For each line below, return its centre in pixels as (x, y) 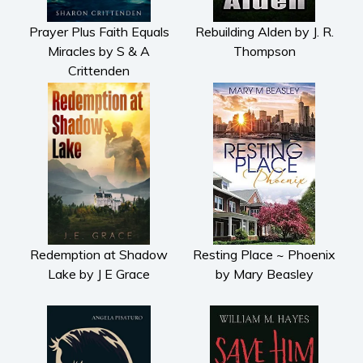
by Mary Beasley (264, 273)
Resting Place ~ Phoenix (264, 254)
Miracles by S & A (99, 51)
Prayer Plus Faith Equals (99, 31)
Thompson (264, 51)
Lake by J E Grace (99, 273)
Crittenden (99, 70)
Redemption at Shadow (99, 254)
